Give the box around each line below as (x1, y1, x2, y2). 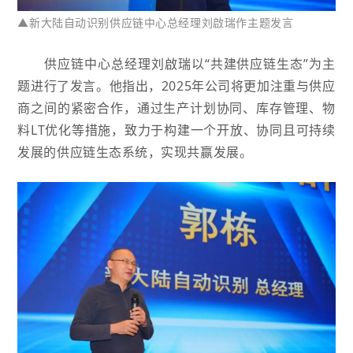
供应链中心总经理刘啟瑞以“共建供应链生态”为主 (44, 55, 336, 73)
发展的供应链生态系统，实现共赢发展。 (17, 143, 253, 162)
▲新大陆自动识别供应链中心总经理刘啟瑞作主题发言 (17, 15, 294, 31)
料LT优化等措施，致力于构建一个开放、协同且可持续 (17, 121, 336, 139)
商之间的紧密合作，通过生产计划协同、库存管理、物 (17, 99, 336, 117)
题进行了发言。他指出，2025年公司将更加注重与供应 (17, 77, 336, 95)
